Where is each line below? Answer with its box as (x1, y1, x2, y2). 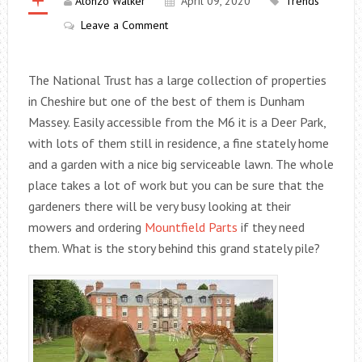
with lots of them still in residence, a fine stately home (27, 135, 329, 151)
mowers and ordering (27, 219, 145, 235)
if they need (237, 219, 305, 235)
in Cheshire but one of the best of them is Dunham (27, 93, 305, 109)
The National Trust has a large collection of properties (27, 72, 326, 88)
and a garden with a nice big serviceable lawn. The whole (27, 156, 334, 172)
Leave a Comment (80, 18, 168, 32)
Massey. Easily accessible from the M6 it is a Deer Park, (27, 114, 326, 130)
